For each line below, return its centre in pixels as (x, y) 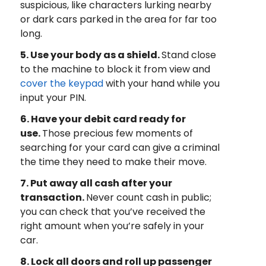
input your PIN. (54, 98)
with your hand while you (161, 84)
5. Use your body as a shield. (91, 55)
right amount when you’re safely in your (112, 226)
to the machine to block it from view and (115, 69)
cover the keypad (61, 84)
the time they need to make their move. (114, 162)
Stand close (189, 55)
